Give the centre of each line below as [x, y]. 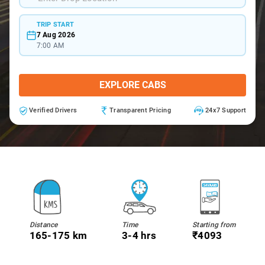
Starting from [214, 225]
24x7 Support [226, 110]
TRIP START [55, 24]
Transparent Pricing [140, 110]
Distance [43, 225]
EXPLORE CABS [132, 85]
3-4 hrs [139, 235]
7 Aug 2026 [56, 35]
